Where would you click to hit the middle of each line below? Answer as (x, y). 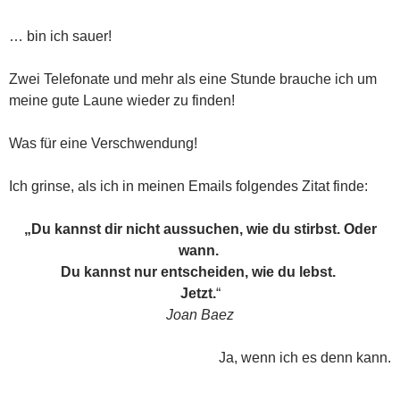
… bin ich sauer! (60, 36)
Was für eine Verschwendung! (103, 143)
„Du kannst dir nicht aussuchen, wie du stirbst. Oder (200, 229)
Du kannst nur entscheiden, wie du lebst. (200, 272)
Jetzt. (198, 293)
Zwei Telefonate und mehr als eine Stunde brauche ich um (193, 79)
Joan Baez (200, 315)
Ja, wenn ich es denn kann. (305, 358)
